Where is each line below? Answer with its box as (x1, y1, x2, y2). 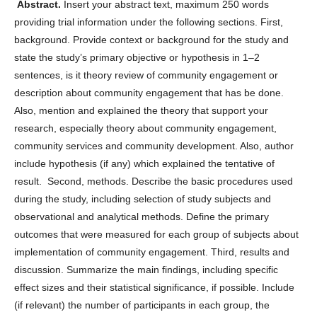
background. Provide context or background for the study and (14, 33, 289, 45)
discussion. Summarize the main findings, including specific (14, 263, 278, 275)
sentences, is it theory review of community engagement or (14, 69, 278, 81)
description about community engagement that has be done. (14, 86, 284, 98)
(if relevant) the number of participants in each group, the (14, 299, 270, 311)
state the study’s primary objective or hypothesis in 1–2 (14, 51, 260, 63)
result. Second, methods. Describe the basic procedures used (14, 175, 293, 187)
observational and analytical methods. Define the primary (14, 210, 269, 222)
